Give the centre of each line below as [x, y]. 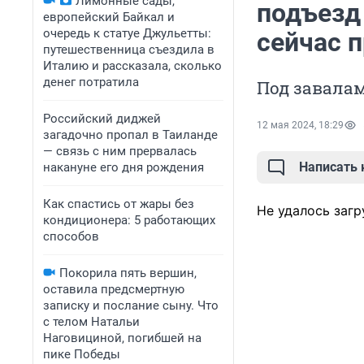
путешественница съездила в [129, 50]
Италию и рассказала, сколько [132, 66]
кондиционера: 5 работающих [129, 220]
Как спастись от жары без [119, 204]
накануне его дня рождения [123, 167]
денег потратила [91, 82]
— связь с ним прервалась [120, 151]
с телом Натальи [91, 322]
